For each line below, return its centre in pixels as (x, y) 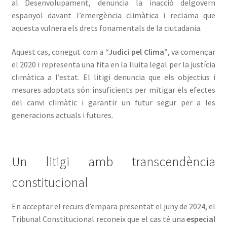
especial (201, 219)
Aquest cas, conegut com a (58, 52)
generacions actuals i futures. (62, 115)
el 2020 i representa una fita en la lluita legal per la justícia (113, 65)
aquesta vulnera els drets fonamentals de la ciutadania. (106, 28)
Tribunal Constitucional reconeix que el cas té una (99, 219)
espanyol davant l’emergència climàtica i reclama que (113, 15)
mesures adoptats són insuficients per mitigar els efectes (113, 90)
